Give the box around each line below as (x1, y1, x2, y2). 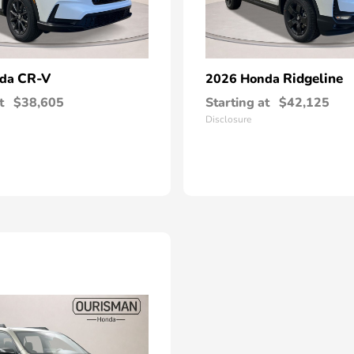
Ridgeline (283, 70, 343, 88)
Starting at (205, 94, 269, 111)
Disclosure (205, 113, 251, 126)
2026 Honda (205, 70, 283, 88)
